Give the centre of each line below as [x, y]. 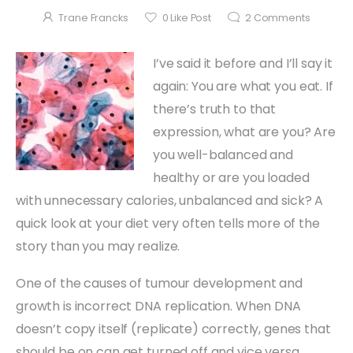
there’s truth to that [215, 109]
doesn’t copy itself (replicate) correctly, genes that [173, 329]
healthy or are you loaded [231, 177]
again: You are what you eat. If [243, 86]
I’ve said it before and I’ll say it [243, 63]
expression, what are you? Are [244, 132]
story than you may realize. [98, 246]
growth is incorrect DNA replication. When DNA [158, 306]
